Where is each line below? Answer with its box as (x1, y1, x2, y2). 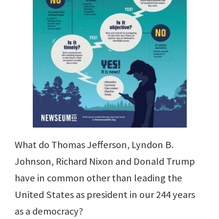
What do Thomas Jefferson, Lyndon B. (15, 138, 174, 152)
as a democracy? (15, 205, 83, 218)
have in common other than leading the (15, 172, 182, 185)
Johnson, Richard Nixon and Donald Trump (15, 155, 195, 168)
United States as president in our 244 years (15, 188, 195, 201)
